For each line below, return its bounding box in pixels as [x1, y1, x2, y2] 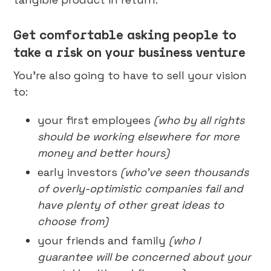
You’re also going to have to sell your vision [13, 68, 247, 82]
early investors [38, 165, 121, 179]
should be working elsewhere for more [38, 129, 240, 143]
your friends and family [38, 233, 169, 247]
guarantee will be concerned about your [38, 250, 252, 264]
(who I [169, 233, 201, 247]
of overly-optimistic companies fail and [38, 181, 244, 195]
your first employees [38, 113, 154, 127]
